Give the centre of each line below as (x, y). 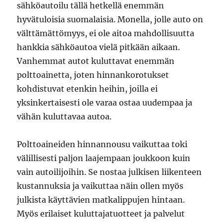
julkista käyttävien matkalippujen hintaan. (101, 200)
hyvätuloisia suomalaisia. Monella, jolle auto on (110, 19)
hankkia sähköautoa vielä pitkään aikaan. (99, 47)
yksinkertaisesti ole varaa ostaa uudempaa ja (105, 103)
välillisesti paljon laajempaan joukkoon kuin (104, 158)
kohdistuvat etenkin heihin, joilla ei (87, 89)
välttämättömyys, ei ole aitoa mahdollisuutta (106, 33)
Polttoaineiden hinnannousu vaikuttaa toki (102, 144)
